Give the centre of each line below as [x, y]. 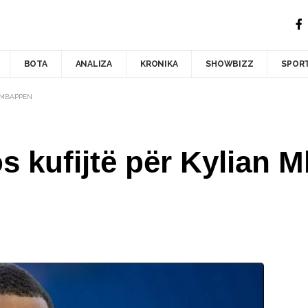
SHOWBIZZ [230, 64]
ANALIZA [93, 64]
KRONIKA [159, 64]
